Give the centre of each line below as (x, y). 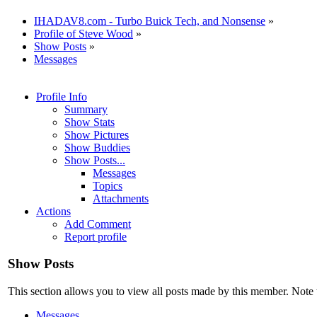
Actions (53, 211)
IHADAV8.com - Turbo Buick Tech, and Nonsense (150, 21)
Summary (86, 109)
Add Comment (98, 224)
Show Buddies (97, 147)
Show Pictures (97, 134)
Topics (108, 185)
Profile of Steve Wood (83, 33)
